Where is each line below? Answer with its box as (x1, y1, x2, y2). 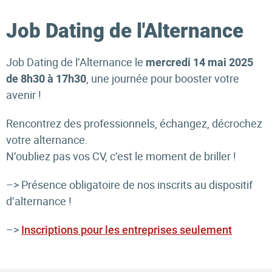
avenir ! (6, 87, 41, 102)
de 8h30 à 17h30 (6, 72, 86, 85)
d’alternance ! (6, 194, 72, 208)
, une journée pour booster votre (86, 71, 239, 86)
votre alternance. (6, 132, 88, 147)
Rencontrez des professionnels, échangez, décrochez (6, 116, 262, 131)
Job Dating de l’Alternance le (6, 55, 146, 69)
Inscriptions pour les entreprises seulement (21, 223, 232, 236)
